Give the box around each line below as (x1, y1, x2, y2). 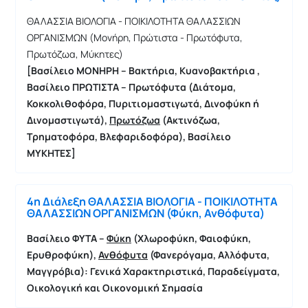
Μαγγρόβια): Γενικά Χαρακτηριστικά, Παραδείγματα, (27, 264, 280, 278)
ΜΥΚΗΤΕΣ (27, 146, 71, 159)
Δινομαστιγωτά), (27, 113, 109, 126)
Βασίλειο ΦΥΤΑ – (27, 231, 107, 245)
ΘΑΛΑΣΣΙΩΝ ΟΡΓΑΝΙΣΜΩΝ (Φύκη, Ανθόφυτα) (27, 205, 265, 221)
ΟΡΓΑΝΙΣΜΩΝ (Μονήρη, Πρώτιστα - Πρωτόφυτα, (27, 30, 243, 44)
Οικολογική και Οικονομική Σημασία (27, 280, 205, 294)
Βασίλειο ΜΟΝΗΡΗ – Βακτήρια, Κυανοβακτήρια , (31, 63, 260, 77)
